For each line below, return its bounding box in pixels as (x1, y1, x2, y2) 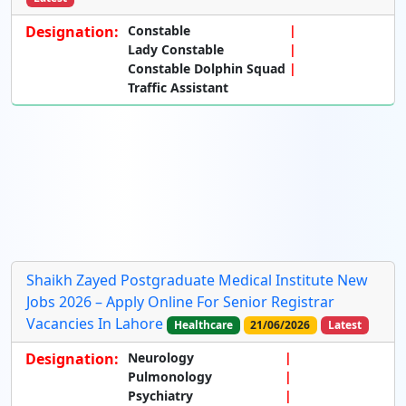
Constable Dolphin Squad (128, 60, 285, 78)
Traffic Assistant (128, 79, 228, 97)
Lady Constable (128, 41, 224, 59)
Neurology (128, 349, 194, 367)
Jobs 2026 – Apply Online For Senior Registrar (26, 292, 334, 313)
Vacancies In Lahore (26, 314, 163, 334)
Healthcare (173, 317, 233, 333)
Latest (327, 317, 362, 333)
